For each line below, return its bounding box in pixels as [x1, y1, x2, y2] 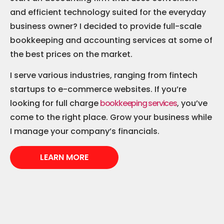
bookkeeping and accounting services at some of [10, 34, 212, 46]
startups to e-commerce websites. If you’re [10, 83, 186, 95]
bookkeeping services [98, 97, 177, 109]
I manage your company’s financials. [10, 125, 159, 137]
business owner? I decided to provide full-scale [10, 20, 201, 32]
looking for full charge [10, 97, 98, 109]
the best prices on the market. [10, 48, 132, 60]
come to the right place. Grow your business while [10, 111, 212, 123]
